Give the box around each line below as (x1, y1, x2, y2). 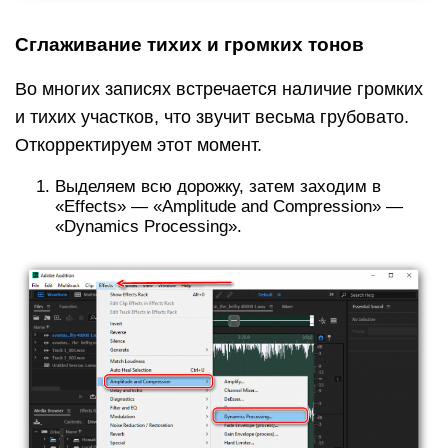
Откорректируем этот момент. (15, 134, 262, 155)
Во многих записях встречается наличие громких (15, 78, 423, 99)
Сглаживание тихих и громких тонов (15, 33, 364, 55)
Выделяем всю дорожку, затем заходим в (55, 176, 381, 196)
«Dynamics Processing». (55, 216, 242, 236)
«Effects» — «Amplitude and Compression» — (55, 196, 403, 216)
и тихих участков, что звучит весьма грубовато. (15, 106, 409, 127)
